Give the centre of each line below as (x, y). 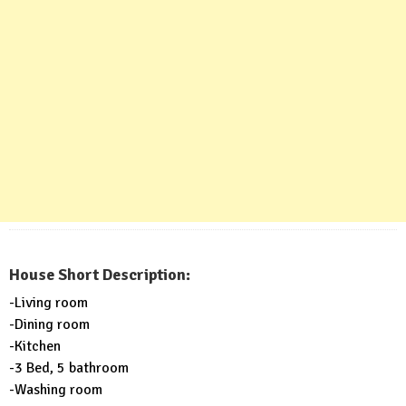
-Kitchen (35, 346)
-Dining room (49, 324)
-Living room (48, 302)
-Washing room (56, 389)
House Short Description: (100, 274)
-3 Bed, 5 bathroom (69, 367)
